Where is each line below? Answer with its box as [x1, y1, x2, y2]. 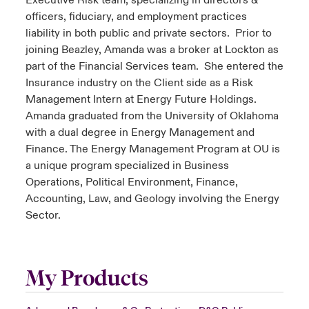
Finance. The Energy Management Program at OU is [25, 142, 280, 157]
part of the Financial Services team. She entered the [25, 59, 283, 74]
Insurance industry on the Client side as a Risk [25, 76, 253, 90]
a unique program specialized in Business [25, 159, 229, 173]
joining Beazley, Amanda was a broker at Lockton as [25, 43, 279, 57]
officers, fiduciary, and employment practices [25, 10, 247, 24]
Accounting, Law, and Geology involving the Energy [25, 192, 279, 206]
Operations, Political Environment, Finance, [25, 175, 238, 190]
